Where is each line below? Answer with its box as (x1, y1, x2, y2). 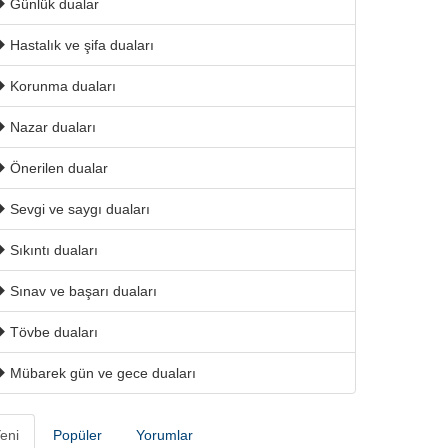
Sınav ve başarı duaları (6, 283, 157, 299)
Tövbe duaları (6, 324, 98, 340)
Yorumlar (136, 427, 193, 443)
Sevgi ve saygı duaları (6, 201, 150, 217)
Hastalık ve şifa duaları (6, 37, 154, 53)
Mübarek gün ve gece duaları (6, 365, 196, 381)
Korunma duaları (6, 78, 116, 94)
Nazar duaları (6, 119, 96, 135)
